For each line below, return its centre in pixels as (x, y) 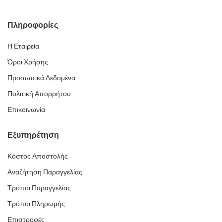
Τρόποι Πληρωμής (36, 203)
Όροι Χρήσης (28, 62)
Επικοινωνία (26, 109)
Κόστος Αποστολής (38, 156)
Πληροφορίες (33, 25)
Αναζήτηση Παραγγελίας (45, 172)
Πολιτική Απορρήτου (39, 93)
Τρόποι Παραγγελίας (39, 188)
